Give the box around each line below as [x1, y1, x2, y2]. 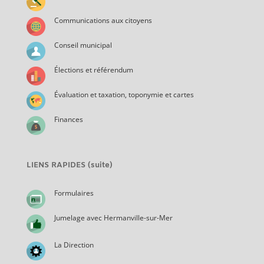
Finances [54, 114, 83, 124]
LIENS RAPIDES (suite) [26, 160, 113, 170]
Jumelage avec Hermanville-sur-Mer [54, 212, 173, 223]
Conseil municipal [54, 39, 112, 50]
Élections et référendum [54, 64, 133, 75]
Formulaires [54, 187, 94, 198]
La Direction [54, 239, 94, 250]
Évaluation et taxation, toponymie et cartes [54, 89, 194, 100]
